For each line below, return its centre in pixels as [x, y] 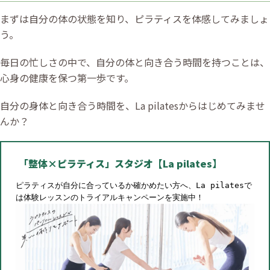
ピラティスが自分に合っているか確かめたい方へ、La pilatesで [134, 186]
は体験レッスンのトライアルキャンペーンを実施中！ [110, 198]
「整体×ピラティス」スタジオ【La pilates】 [120, 164]
